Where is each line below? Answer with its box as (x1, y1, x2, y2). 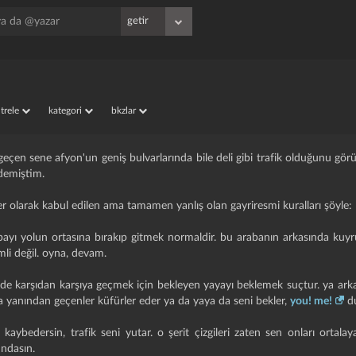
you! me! (290, 296, 333, 307)
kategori (48, 106, 85, 115)
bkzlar (111, 106, 139, 115)
